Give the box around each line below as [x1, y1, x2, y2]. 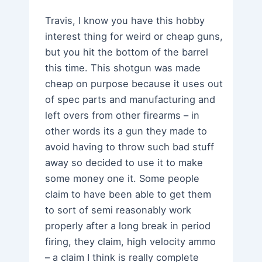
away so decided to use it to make [45, 157, 204, 169]
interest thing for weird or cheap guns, [45, 30, 223, 43]
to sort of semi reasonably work [45, 204, 192, 216]
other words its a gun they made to [45, 125, 208, 137]
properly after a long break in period [45, 220, 211, 232]
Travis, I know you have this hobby [45, 15, 205, 27]
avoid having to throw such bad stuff [45, 141, 215, 153]
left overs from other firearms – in [45, 109, 200, 122]
